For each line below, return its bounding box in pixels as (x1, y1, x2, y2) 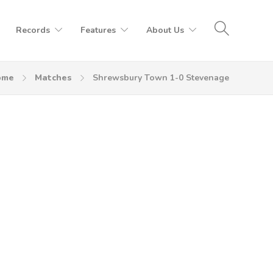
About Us (146, 24, 184, 36)
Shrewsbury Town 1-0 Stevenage (93, 72, 229, 83)
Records (16, 24, 50, 36)
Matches (35, 72, 72, 83)
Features (80, 24, 116, 36)
